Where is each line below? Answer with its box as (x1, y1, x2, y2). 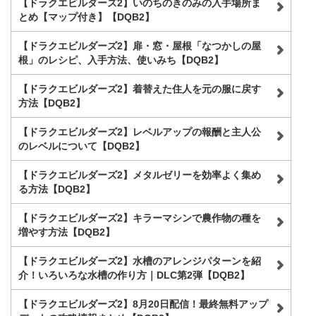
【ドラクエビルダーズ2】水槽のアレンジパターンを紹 (18, 255, 261, 267)
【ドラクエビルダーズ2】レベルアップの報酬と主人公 (18, 126, 261, 138)
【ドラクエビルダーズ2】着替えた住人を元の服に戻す (18, 83, 261, 95)
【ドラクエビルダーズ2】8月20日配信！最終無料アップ (18, 298, 268, 310)
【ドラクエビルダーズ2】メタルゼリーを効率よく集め (18, 169, 261, 181)
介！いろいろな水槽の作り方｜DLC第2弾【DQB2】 (18, 269, 250, 281)
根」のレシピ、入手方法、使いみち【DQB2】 (18, 54, 224, 66)
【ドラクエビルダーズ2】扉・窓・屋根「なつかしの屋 (18, 40, 261, 52)
